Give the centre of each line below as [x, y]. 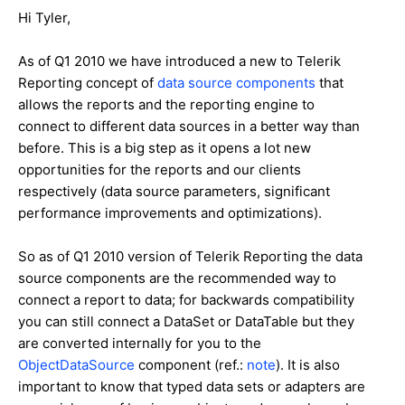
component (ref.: [191, 364]
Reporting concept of [88, 82]
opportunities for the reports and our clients [160, 169]
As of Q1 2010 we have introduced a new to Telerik [179, 61]
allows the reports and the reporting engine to [166, 104]
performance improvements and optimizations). [170, 212]
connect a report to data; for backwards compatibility [186, 299]
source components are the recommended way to [177, 278]
